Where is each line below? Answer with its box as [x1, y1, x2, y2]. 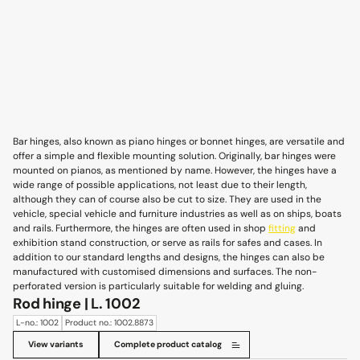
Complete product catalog [114, 339, 222, 350]
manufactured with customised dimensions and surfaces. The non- [13, 264, 317, 278]
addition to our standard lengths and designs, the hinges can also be [13, 250, 325, 264]
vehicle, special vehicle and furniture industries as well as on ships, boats [13, 207, 342, 220]
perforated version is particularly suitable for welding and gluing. [13, 279, 304, 292]
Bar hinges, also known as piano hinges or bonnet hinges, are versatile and [13, 134, 345, 148]
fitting [268, 221, 296, 235]
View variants [28, 339, 84, 350]
